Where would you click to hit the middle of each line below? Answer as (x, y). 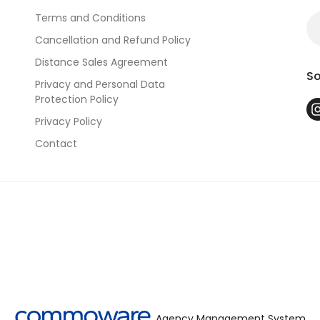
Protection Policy (77, 99)
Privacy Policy (69, 121)
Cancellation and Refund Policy (113, 40)
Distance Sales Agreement (101, 62)
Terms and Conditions (90, 18)
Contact (56, 144)
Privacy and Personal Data (100, 84)
